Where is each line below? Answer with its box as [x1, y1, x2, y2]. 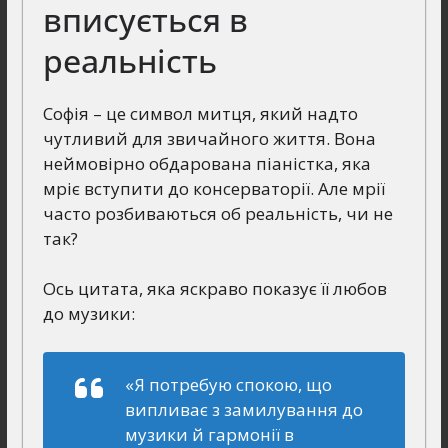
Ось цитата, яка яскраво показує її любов [42, 277, 387, 301]
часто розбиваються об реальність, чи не [42, 201, 393, 225]
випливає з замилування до [124, 397, 363, 421]
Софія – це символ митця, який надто [42, 101, 358, 125]
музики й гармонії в [124, 422, 294, 446]
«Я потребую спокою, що [124, 372, 332, 396]
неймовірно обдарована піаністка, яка [42, 151, 371, 175]
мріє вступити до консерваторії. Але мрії [42, 176, 385, 200]
